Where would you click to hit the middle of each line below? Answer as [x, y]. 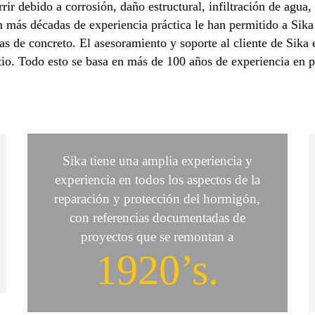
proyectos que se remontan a [157, 237]
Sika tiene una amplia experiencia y [157, 161]
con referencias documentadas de [157, 218]
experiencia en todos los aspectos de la [157, 180]
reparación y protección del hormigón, [157, 199]
